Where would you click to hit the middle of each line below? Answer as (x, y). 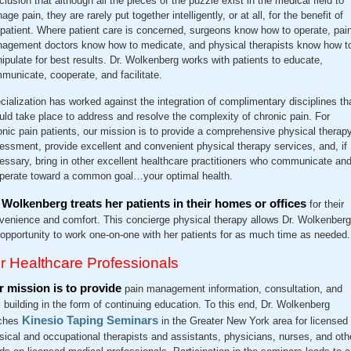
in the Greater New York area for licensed (253, 321)
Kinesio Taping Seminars (90, 320)
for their (327, 204)
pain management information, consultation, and (232, 289)
